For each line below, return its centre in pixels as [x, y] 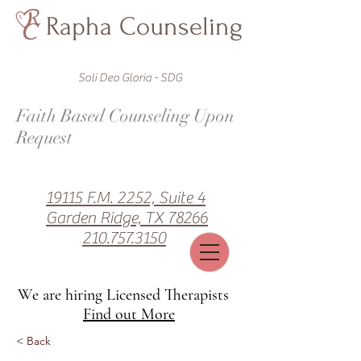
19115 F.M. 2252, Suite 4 [126, 198]
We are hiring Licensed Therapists [129, 295]
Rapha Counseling [144, 27]
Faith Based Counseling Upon [125, 116]
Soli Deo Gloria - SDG [129, 78]
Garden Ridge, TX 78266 [127, 218]
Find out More [129, 314]
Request [44, 137]
